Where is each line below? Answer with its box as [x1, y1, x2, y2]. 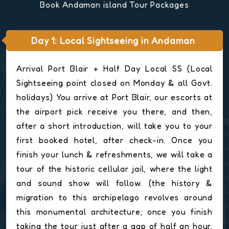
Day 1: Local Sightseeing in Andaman [31, 35, 195, 47]
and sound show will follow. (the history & [16, 178, 213, 189]
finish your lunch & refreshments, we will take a [16, 149, 213, 160]
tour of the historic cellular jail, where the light [16, 164, 213, 174]
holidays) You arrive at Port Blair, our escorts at [16, 92, 213, 103]
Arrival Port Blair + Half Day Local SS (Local [16, 63, 213, 74]
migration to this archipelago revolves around [16, 192, 213, 203]
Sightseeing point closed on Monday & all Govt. [16, 78, 213, 88]
